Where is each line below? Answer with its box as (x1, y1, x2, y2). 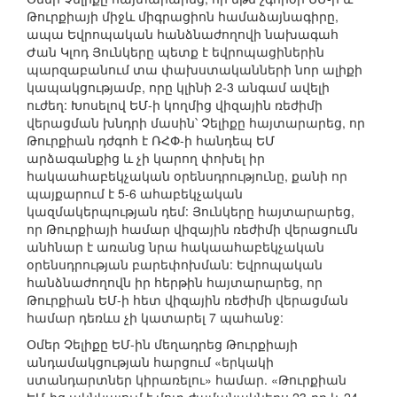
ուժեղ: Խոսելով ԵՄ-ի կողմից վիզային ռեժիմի (27, 96, 323, 114)
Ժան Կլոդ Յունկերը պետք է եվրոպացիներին (27, 43, 324, 61)
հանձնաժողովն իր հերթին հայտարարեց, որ (27, 273, 323, 292)
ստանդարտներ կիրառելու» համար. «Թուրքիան (27, 370, 346, 389)
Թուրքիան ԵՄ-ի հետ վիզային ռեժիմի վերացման (27, 291, 348, 309)
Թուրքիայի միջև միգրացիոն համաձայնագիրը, (27, 7, 339, 26)
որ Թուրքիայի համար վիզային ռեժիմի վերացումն (27, 220, 358, 238)
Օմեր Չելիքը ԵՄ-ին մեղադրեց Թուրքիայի (27, 335, 298, 354)
